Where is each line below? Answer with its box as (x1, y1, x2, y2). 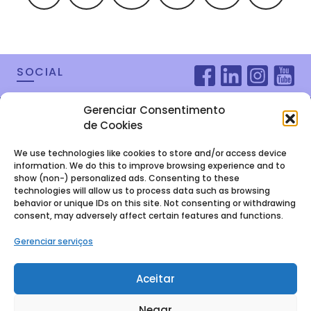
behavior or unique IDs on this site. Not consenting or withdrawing (14, 197, 296, 209)
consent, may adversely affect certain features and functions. (14, 210, 283, 221)
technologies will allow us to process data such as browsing (14, 185, 270, 196)
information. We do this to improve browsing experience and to (14, 160, 285, 171)
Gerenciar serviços (14, 235, 93, 247)
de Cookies (83, 118, 143, 133)
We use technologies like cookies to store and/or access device (14, 147, 287, 159)
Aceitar (136, 271, 175, 286)
